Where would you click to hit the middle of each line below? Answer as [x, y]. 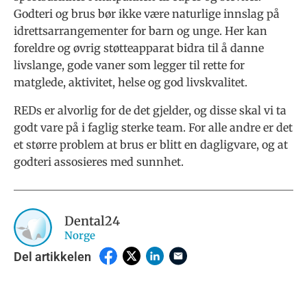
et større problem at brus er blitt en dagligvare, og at [151, 145]
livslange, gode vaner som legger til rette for [129, 65]
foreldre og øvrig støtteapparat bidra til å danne [139, 48]
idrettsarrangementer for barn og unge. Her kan [140, 31]
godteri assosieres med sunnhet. [99, 162]
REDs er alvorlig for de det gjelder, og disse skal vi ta [150, 111]
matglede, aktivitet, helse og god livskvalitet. [131, 83]
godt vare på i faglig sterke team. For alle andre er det [153, 128]
